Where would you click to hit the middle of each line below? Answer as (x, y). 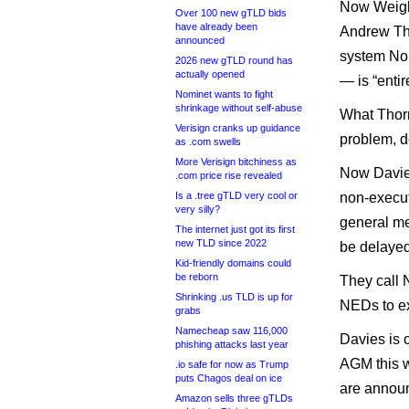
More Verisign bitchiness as (236, 162)
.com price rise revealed (229, 175)
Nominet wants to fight (224, 94)
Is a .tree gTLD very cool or (236, 195)
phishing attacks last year (232, 344)
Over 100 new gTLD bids (231, 13)
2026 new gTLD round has (234, 60)
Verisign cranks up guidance (238, 128)
